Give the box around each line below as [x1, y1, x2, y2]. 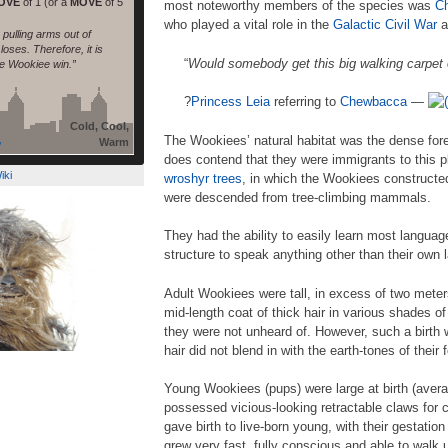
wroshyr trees [164, 170, 242, 186]
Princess [190, 94, 242, 109]
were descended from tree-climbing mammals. [164, 189, 431, 205]
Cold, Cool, [70, 119, 129, 132]
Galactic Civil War [333, 17, 437, 32]
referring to [269, 94, 340, 109]
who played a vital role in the [164, 17, 333, 32]
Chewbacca [339, 94, 407, 109]
